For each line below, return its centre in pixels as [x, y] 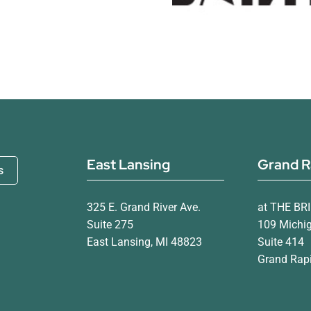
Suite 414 [280, 242]
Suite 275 [110, 225]
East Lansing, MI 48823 [144, 242]
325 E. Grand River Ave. [143, 207]
